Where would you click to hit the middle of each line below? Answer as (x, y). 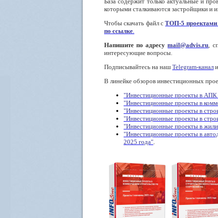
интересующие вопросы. (138, 53)
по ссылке (118, 31)
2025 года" (138, 142)
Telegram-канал (193, 67)
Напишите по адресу (136, 45)
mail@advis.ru (188, 45)
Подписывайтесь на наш (137, 67)
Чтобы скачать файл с (135, 23)
